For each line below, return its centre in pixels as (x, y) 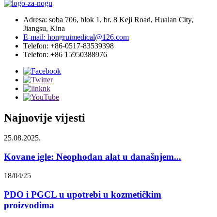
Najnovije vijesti (45, 117)
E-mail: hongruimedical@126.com (76, 37)
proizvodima (29, 205)
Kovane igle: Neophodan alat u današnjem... (93, 157)
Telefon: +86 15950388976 (65, 54)
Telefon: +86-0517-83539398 (69, 46)
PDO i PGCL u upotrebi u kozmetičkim (83, 194)
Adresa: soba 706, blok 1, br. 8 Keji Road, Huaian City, (108, 19)
